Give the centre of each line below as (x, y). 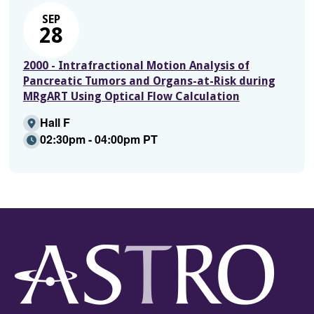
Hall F (55, 122)
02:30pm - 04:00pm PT (98, 139)
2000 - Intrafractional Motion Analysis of (136, 65)
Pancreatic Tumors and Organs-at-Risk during (149, 81)
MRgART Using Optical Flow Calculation (131, 96)
